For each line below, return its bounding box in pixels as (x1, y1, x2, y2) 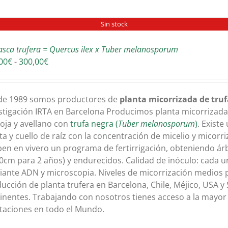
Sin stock (100, 19, 128, 28)
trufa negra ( (70, 118, 119, 129)
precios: (48, 80, 79, 91)
